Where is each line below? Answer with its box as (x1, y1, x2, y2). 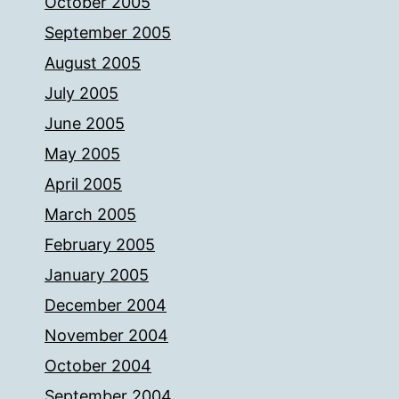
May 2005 (45, 144, 120, 163)
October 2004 (45, 356, 151, 375)
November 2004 (45, 326, 168, 345)
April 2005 (45, 175, 122, 193)
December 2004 (45, 296, 167, 314)
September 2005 (45, 23, 171, 42)
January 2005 (45, 265, 149, 284)
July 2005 (45, 84, 118, 102)
